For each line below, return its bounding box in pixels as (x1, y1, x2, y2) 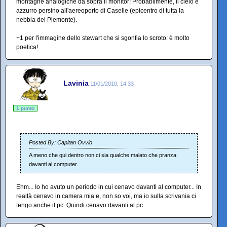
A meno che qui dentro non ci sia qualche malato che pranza (29, 152, 176, 158)
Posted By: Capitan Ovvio (29, 139, 92, 145)
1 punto (16, 105, 34, 111)
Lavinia (63, 79, 89, 87)
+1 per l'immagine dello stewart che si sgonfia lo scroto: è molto (16, 34, 190, 42)
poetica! (16, 44, 38, 51)
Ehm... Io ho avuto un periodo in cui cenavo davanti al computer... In (16, 183, 201, 191)
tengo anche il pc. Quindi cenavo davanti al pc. (16, 202, 144, 209)
